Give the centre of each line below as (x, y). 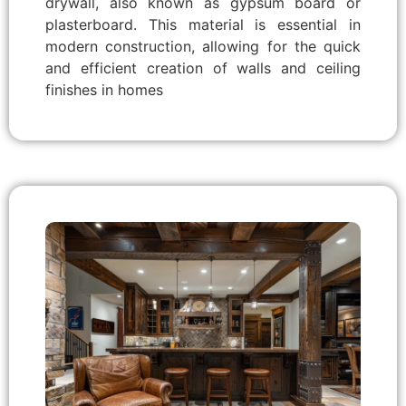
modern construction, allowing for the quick (203, 46)
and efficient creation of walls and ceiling (203, 68)
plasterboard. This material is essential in (203, 24)
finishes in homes (104, 89)
